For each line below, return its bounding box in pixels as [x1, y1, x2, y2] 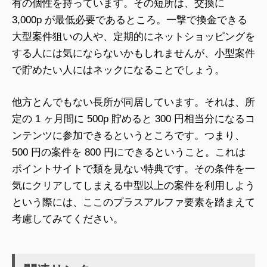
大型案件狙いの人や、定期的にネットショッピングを [12, 31, 255, 43]
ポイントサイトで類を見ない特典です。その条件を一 [12, 163, 255, 175]
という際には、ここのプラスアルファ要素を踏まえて [12, 196, 255, 208]
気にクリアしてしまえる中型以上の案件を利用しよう [12, 179, 255, 191]
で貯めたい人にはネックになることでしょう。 [12, 64, 225, 76]
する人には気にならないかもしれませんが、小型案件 [12, 48, 255, 60]
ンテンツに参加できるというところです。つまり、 [12, 129, 245, 141]
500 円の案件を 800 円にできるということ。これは [12, 146, 246, 158]
